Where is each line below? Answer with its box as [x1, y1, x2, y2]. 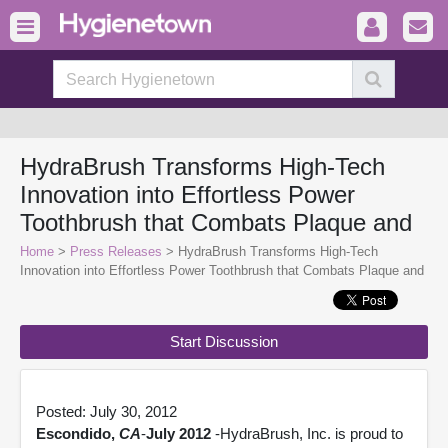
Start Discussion [170, 333, 278, 350]
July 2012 [146, 425, 211, 442]
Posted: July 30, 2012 [36, 403, 177, 420]
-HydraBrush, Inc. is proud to [211, 425, 403, 442]
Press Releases [70, 244, 162, 259]
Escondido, [36, 425, 119, 442]
